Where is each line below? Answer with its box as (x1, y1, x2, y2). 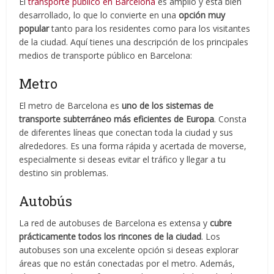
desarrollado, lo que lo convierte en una (19, 9, 179, 21)
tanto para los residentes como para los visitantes (49, 22, 251, 34)
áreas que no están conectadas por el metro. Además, (19, 257, 235, 269)
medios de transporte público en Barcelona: (19, 49, 193, 61)
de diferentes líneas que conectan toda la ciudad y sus (19, 126, 234, 138)
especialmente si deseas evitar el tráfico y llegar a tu (19, 153, 226, 165)
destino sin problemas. (19, 166, 109, 179)
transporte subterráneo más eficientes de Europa (19, 113, 215, 125)
